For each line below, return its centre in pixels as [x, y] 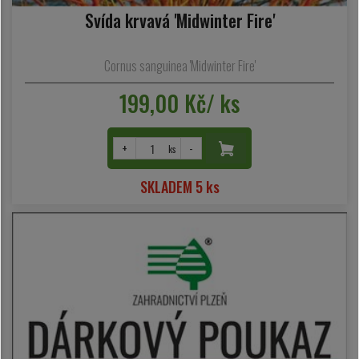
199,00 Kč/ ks [179, 103]
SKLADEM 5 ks [179, 187]
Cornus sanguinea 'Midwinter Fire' [179, 66]
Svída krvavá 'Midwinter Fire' [179, 20]
